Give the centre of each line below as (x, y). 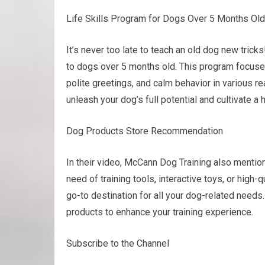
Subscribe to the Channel (118, 243)
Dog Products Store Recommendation (145, 131)
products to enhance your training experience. (160, 212)
